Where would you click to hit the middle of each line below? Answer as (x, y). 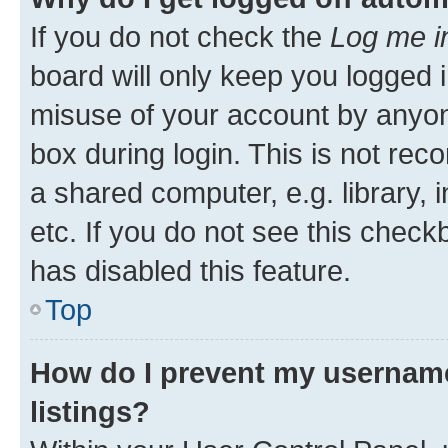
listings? (90, 411)
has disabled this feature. (190, 270)
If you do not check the (180, 36)
